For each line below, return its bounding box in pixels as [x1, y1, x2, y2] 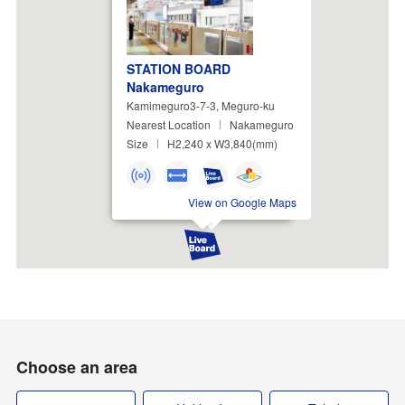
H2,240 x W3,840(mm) [167, 135, 278, 151]
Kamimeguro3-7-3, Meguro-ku [127, 97, 275, 113]
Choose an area [15, 354, 137, 379]
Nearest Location [127, 116, 211, 132]
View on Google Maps [188, 193, 297, 210]
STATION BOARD [127, 59, 231, 78]
